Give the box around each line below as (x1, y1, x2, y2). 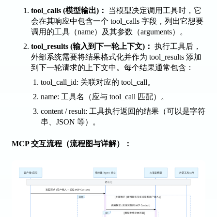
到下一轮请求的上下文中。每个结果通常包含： (31, 63, 194, 72)
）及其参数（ (94, 28, 140, 36)
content (41, 107, 63, 115)
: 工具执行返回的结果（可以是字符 (85, 107, 205, 115)
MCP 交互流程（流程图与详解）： (12, 139, 132, 148)
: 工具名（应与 (57, 93, 109, 101)
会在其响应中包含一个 (31, 17, 110, 25)
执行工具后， (153, 42, 201, 50)
